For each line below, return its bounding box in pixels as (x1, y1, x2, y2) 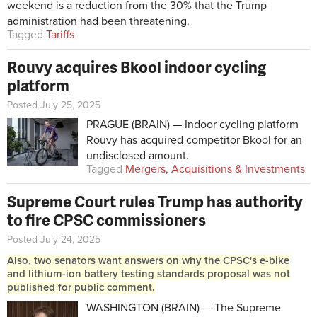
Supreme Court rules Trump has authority (7, 190, 303, 212)
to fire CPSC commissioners (7, 208, 206, 231)
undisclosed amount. (86, 148, 189, 163)
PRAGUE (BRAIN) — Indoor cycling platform (86, 117, 299, 132)
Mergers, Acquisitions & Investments (125, 161, 305, 176)
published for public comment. (7, 280, 155, 294)
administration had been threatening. (7, 13, 190, 28)
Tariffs (46, 27, 74, 42)
